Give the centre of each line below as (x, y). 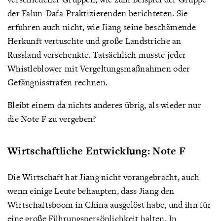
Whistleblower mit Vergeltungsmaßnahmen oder (99, 68)
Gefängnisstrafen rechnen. (58, 82)
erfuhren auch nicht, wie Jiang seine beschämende (102, 27)
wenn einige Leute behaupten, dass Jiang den (91, 190)
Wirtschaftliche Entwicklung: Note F (97, 150)
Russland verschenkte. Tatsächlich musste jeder (97, 54)
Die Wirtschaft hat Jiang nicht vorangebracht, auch (104, 177)
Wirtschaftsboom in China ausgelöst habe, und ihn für (109, 204)
